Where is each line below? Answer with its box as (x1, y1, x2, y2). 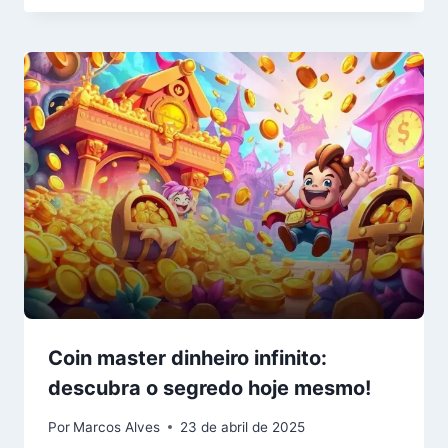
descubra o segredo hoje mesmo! (48, 376, 371, 401)
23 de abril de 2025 (180, 418, 306, 435)
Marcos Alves (73, 418, 161, 435)
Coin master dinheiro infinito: (48, 346, 327, 371)
